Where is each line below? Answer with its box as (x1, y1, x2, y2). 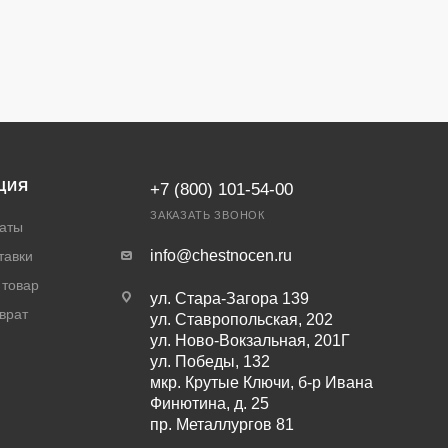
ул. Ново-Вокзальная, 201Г (149, 331, 350, 349)
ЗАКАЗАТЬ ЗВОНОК (149, 208, 265, 221)
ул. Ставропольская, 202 (149, 310, 333, 328)
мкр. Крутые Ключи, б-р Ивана (149, 373, 373, 391)
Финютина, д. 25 (149, 394, 269, 412)
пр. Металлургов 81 (149, 415, 294, 433)
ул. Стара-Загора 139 (149, 289, 309, 307)
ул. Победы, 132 (149, 352, 270, 370)
